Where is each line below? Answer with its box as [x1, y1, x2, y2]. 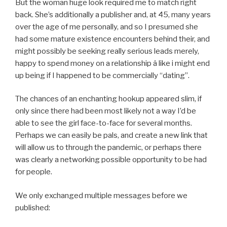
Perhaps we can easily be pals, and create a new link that [15, 131, 208, 140]
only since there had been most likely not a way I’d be [15, 106, 196, 116]
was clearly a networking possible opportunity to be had [15, 155, 207, 165]
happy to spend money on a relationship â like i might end [15, 58, 210, 68]
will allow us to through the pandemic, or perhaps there [15, 143, 202, 153]
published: [15, 203, 50, 212]
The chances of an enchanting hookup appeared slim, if [15, 94, 202, 104]
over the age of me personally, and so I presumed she [15, 22, 198, 31]
